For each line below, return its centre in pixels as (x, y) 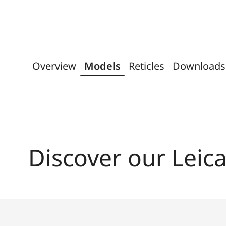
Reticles (147, 66)
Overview (54, 66)
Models (102, 66)
